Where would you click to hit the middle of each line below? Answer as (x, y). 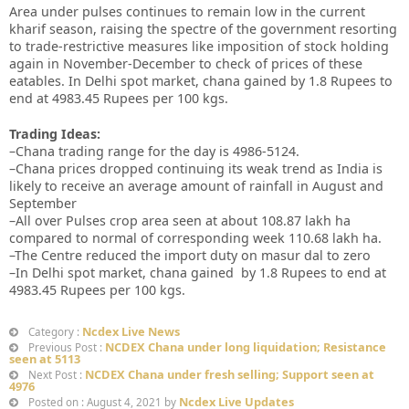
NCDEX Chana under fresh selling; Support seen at (230, 374)
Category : (54, 331)
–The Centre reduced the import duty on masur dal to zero (190, 255)
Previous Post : (65, 347)
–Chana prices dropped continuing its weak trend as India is (196, 168)
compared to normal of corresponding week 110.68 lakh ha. (195, 237)
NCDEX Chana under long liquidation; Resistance (246, 346)
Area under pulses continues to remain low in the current (187, 11)
